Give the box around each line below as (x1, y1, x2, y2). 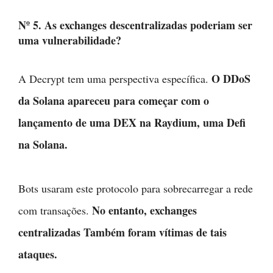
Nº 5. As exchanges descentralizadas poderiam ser (18, 17, 252, 33)
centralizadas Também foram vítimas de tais (18, 224, 227, 240)
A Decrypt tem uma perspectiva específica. (18, 71, 211, 86)
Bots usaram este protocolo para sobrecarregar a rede (18, 181, 253, 196)
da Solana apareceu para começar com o (18, 93, 209, 108)
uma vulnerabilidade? (18, 32, 121, 48)
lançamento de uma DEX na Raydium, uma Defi (18, 115, 246, 130)
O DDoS (211, 71, 250, 87)
